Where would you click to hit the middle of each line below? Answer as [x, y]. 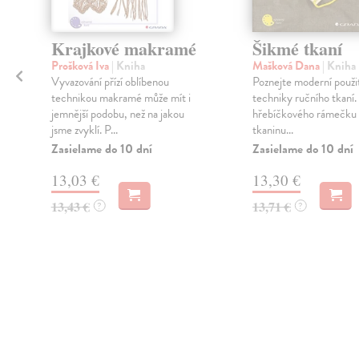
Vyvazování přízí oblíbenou [110, 82]
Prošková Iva [81, 66]
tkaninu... [272, 130]
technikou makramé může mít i [121, 98]
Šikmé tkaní [297, 49]
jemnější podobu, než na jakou [117, 114]
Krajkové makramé [123, 49]
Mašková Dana [287, 66]
